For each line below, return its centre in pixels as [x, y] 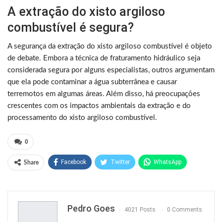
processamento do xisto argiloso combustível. [82, 118]
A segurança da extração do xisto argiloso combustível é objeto [110, 47]
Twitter [120, 162]
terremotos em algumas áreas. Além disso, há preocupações [104, 94]
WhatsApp [167, 162]
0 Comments [185, 209]
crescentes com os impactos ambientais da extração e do [99, 106]
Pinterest [75, 181]
